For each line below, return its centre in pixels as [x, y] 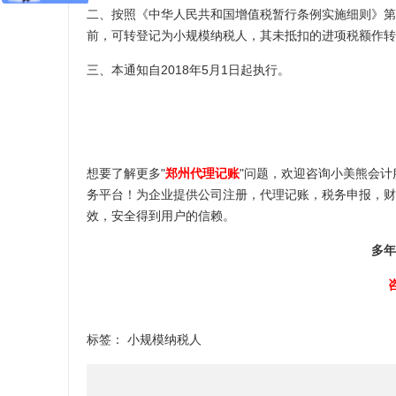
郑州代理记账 [202, 173]
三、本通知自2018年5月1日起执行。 [188, 69]
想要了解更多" [126, 173]
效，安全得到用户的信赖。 [161, 215]
